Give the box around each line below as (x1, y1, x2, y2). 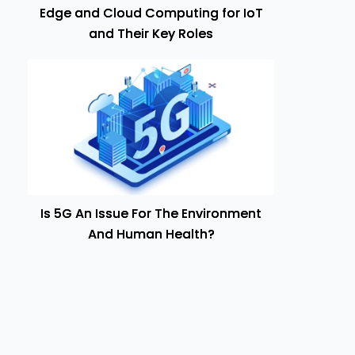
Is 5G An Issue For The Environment (40, 204, 261, 223)
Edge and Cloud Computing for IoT (39, 4, 263, 23)
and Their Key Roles (89, 25, 213, 44)
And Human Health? (87, 224, 215, 243)
